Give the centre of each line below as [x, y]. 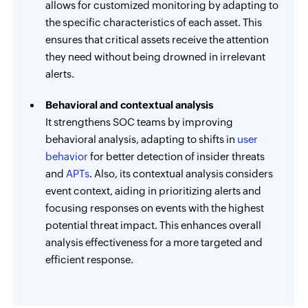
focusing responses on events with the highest [155, 208]
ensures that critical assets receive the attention [157, 40]
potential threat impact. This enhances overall [153, 225]
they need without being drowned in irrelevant [155, 57]
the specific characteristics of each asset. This [154, 22]
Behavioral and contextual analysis [129, 105]
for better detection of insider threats [176, 156]
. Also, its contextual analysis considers [181, 174]
